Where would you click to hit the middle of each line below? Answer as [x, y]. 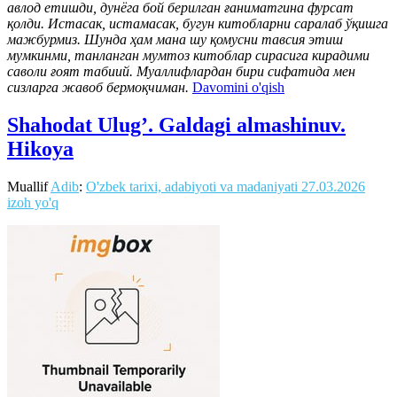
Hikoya [40, 148]
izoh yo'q [33, 202]
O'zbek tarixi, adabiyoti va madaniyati [192, 186]
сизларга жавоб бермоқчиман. [98, 87]
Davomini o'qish [238, 87]
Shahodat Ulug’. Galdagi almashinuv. [176, 125]
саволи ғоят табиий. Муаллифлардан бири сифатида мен [181, 71]
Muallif [29, 186]
